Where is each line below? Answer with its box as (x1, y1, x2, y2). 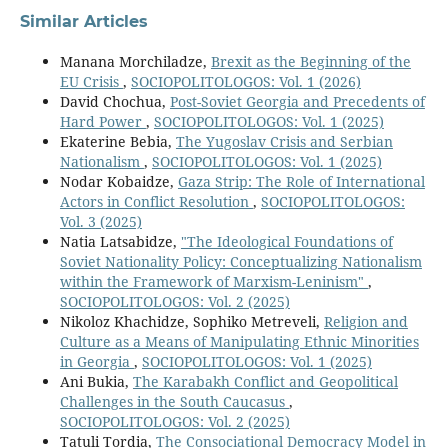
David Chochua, (59, 92, 170, 112)
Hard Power (59, 112, 146, 132)
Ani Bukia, (59, 372, 133, 392)
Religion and (323, 312, 408, 332)
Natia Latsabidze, (59, 232, 181, 252)
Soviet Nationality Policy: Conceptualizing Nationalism (59, 252, 422, 272)
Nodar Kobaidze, (59, 172, 178, 192)
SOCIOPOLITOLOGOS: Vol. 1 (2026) (130, 72, 361, 92)
